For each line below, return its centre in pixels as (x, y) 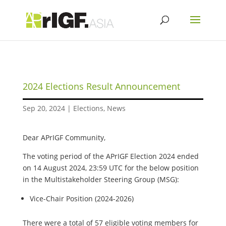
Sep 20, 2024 (44, 108)
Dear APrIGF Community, (64, 137)
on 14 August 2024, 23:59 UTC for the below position (110, 168)
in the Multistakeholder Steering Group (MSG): (101, 179)
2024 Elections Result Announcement (101, 86)
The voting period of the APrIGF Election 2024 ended (110, 156)
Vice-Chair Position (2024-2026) (81, 199)
